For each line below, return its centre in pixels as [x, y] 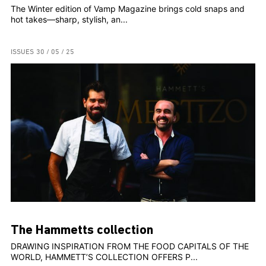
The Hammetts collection [82, 231]
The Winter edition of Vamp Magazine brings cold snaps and [128, 9]
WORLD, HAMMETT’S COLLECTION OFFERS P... [104, 257]
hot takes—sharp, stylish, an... [69, 20]
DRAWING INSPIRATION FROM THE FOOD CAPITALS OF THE [130, 246]
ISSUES [22, 53]
